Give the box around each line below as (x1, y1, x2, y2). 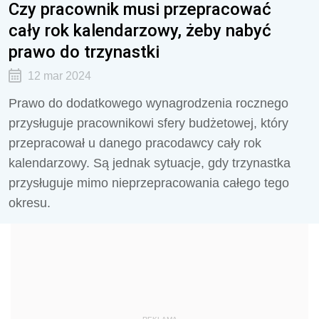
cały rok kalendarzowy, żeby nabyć (9, 20, 271, 41)
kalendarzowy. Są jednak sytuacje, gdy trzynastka (9, 156, 291, 170)
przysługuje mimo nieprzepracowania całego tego (9, 176, 289, 190)
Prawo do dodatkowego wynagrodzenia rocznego (9, 96, 288, 110)
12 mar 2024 (27, 70, 91, 82)
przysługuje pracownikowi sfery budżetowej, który (9, 116, 288, 130)
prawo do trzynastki (9, 41, 159, 62)
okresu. (9, 196, 51, 210)
